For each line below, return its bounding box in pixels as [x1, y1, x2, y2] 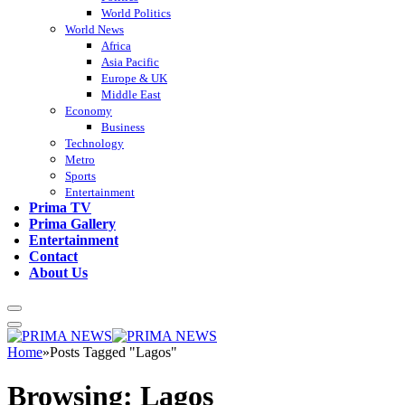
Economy [65, 103, 112, 118]
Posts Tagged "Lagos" [50, 344, 177, 360]
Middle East [101, 87, 161, 101]
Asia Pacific [101, 54, 159, 69]
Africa [101, 38, 131, 52]
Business [101, 119, 145, 134]
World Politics [101, 5, 171, 20]
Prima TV [29, 199, 91, 215]
